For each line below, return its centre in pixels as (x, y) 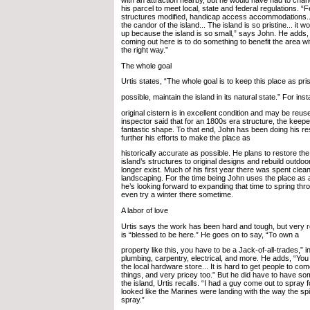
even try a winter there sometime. (177, 195)
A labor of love (145, 210)
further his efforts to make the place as (186, 137)
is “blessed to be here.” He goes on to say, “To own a (210, 234)
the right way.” (145, 49)
